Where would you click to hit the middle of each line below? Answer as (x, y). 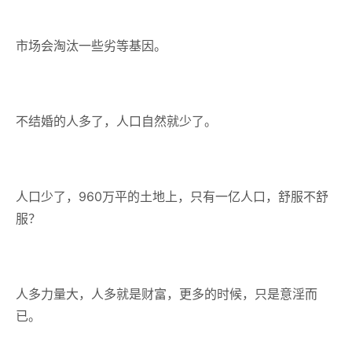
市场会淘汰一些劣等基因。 (91, 46)
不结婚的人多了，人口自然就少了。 (116, 121)
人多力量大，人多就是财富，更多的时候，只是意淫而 (167, 294)
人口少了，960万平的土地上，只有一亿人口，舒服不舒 (172, 196)
